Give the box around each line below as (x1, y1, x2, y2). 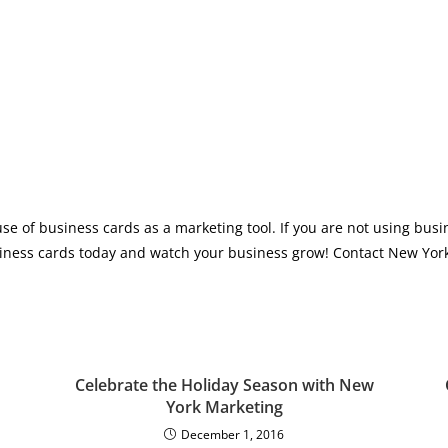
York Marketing (165, 396, 283, 418)
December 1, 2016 (181, 426, 284, 443)
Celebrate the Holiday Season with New (74, 374, 374, 396)
